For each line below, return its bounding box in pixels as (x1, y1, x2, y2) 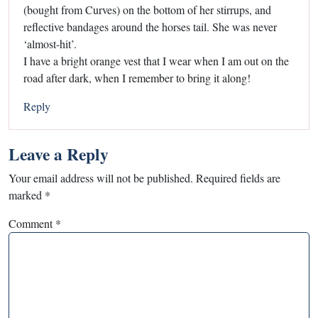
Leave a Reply (9, 141, 109, 166)
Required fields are (196, 170, 280, 185)
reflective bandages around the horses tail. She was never (23, 18, 277, 34)
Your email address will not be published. (9, 170, 193, 185)
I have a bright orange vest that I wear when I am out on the (23, 53, 289, 68)
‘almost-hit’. (23, 35, 77, 51)
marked (9, 187, 45, 202)
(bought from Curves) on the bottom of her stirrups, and (23, 1, 271, 17)
